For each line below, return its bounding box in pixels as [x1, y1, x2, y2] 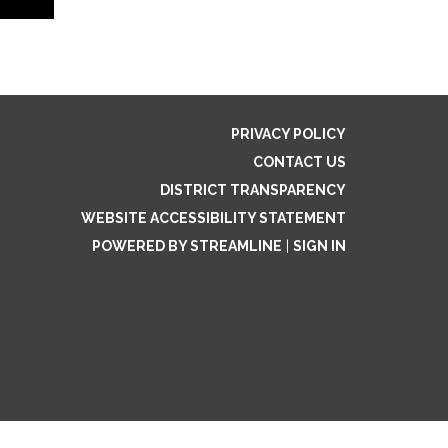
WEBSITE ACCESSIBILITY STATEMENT [81, 209, 346, 226]
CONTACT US [253, 153, 346, 170]
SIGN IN [293, 237, 346, 254]
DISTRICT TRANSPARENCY [160, 181, 346, 198]
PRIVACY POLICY [231, 125, 346, 142]
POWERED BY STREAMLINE [92, 237, 282, 254]
